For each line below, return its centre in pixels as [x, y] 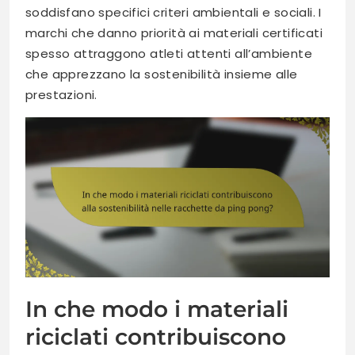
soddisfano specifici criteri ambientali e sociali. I [174, 13]
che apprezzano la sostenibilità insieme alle [162, 74]
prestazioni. [61, 95]
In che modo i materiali [157, 309]
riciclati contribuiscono [156, 336]
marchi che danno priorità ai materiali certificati [174, 33]
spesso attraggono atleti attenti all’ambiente [169, 54]
